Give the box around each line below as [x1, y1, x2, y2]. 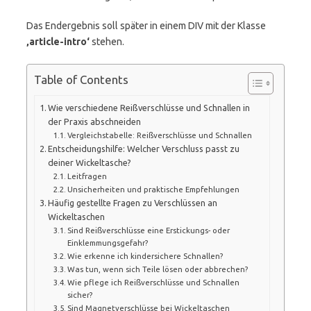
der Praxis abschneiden [48, 116, 142, 126]
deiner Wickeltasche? [48, 157, 132, 167]
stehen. [90, 36, 124, 47]
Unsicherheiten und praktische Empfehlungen [67, 184, 239, 194]
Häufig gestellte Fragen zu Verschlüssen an [48, 197, 218, 208]
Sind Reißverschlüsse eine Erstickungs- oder [67, 225, 230, 235]
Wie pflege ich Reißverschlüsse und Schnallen [67, 277, 239, 287]
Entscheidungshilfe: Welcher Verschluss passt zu [48, 143, 240, 153]
